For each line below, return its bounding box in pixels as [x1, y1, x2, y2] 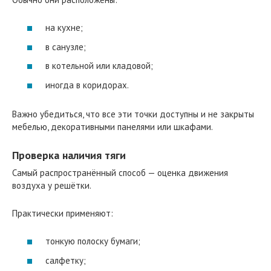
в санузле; [45, 41, 86, 53]
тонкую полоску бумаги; [45, 235, 140, 247]
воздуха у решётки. [12, 179, 91, 191]
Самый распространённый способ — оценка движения [12, 166, 228, 178]
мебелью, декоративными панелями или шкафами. [12, 120, 213, 132]
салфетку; [45, 254, 86, 266]
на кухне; [45, 22, 83, 34]
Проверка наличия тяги [12, 148, 126, 162]
